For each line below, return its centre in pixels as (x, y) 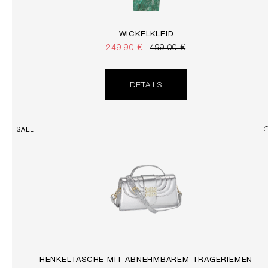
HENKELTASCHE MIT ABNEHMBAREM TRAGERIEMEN (146, 261)
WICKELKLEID (146, 35)
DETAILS (146, 86)
